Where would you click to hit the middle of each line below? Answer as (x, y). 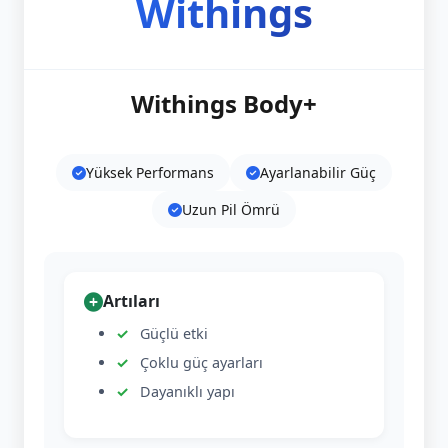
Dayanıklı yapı (187, 391)
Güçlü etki (174, 333)
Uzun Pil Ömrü (231, 209)
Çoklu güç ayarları (201, 362)
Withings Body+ (224, 103)
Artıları (131, 301)
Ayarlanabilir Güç (318, 172)
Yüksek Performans (150, 172)
